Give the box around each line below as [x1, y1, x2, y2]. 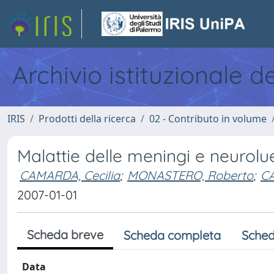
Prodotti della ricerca [39, 112, 136, 125]
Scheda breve [27, 227, 103, 242]
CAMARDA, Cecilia [20, 168, 120, 183]
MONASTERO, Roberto [127, 168, 253, 183]
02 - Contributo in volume [149, 112, 267, 125]
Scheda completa [124, 228, 221, 243]
